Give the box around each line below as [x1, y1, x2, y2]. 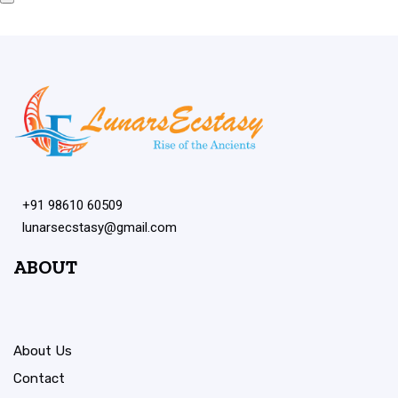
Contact [13, 370, 65, 387]
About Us [13, 343, 72, 360]
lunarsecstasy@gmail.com [22, 219, 177, 236]
